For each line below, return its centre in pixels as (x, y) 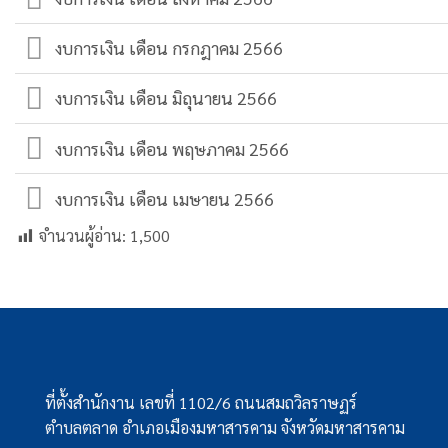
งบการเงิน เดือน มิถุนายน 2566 (166, 98)
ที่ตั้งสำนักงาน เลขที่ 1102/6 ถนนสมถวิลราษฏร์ (201, 403)
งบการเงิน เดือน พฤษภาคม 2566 (172, 148)
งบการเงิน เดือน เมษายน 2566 (165, 198)
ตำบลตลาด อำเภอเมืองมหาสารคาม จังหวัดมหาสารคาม (225, 428)
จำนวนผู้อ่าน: (82, 236)
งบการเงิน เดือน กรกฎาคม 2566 (169, 48)
